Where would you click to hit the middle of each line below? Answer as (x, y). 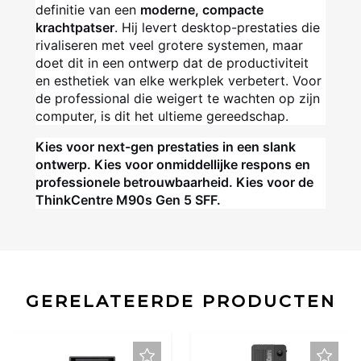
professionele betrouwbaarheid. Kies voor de (174, 183)
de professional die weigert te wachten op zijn (178, 99)
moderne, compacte (202, 10)
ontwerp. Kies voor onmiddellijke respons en (173, 165)
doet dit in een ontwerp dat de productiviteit (172, 63)
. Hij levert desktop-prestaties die (217, 28)
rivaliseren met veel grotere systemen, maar (169, 46)
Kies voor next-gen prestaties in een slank (166, 147)
